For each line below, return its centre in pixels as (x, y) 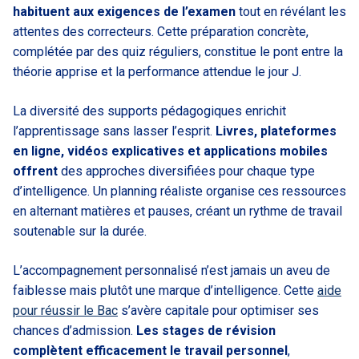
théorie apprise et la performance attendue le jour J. (157, 71)
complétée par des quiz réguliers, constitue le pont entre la (178, 51)
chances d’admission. (75, 330)
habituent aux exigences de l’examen (124, 11)
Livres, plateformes (276, 131)
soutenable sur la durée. (80, 231)
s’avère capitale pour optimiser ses (218, 310)
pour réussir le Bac (65, 310)
